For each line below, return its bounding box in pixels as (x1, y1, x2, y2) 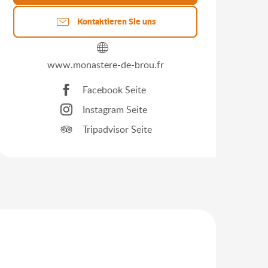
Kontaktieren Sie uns (77, 15, 156, 28)
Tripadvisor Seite (82, 123, 152, 136)
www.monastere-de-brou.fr (47, 57, 164, 71)
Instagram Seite (82, 103, 147, 117)
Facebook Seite (82, 83, 146, 97)
